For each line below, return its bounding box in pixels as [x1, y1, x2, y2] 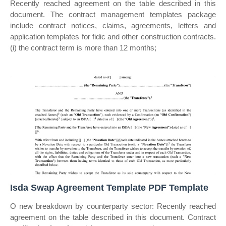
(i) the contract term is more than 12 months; [10, 43, 156, 52]
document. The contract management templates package [10, 10, 216, 19]
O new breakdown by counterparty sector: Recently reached [10, 202, 216, 210]
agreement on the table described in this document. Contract [10, 213, 216, 221]
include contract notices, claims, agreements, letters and [10, 21, 216, 30]
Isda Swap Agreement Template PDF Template [10, 183, 208, 193]
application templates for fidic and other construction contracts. [10, 32, 216, 41]
